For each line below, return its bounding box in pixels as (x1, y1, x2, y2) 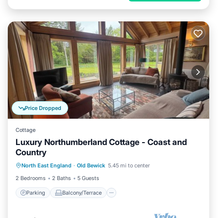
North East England (21, 162, 72, 169)
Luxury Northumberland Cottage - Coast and (16, 137, 187, 147)
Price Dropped (25, 105, 61, 111)
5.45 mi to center (108, 162, 150, 169)
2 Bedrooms (16, 175, 46, 182)
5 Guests (77, 175, 99, 182)
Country (16, 147, 47, 157)
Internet (53, 163, 73, 170)
